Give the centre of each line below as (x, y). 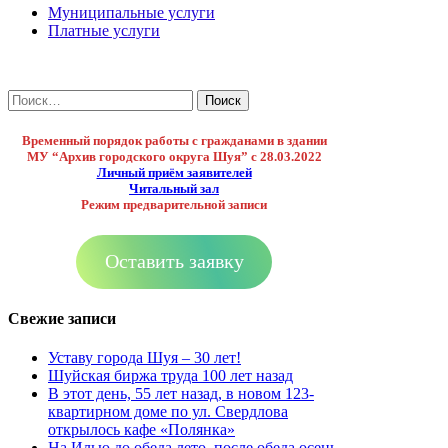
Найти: (31, 97)
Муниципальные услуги (131, 12)
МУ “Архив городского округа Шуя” (137, 156)
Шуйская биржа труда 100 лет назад (170, 376)
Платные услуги (104, 30)
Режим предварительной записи (174, 204)
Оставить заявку (174, 261)
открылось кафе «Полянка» (141, 430)
